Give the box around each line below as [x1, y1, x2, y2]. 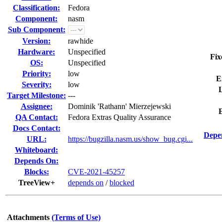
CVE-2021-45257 [68, 167, 125, 176]
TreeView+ [18, 178, 55, 187]
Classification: [13, 3, 60, 12]
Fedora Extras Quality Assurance [68, 113, 171, 121]
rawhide [68, 37, 93, 45]
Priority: [22, 69, 51, 78]
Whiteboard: [15, 146, 58, 154]
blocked [110, 178, 134, 187]
